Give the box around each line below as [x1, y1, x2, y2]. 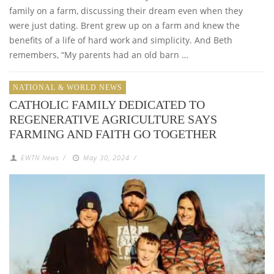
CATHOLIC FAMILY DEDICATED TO [9, 98, 205, 112]
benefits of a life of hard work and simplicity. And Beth [9, 34, 232, 46]
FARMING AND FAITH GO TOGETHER [9, 127, 217, 141]
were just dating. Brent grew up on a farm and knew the [9, 20, 240, 32]
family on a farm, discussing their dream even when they [9, 5, 243, 17]
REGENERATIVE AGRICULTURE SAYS [9, 113, 217, 127]
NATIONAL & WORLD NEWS [13, 83, 122, 92]
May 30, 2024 [83, 153, 130, 163]
